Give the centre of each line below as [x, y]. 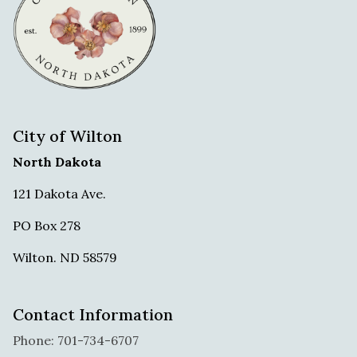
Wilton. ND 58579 [65, 257]
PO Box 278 [47, 226]
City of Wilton [67, 136]
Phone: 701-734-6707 [76, 340]
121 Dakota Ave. [59, 194]
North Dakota [57, 162]
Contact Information [93, 314]
